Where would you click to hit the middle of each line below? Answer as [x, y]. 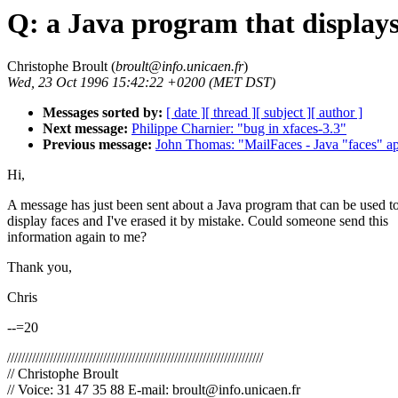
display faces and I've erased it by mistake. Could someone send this [198, 221]
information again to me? [77, 237]
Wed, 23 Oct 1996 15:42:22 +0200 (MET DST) [141, 83]
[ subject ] [283, 113]
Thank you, [40, 267]
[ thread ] [231, 113]
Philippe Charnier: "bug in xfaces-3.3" [239, 129]
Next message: [85, 129]
